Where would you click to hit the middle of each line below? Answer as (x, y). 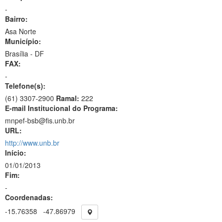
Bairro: (16, 19)
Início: (16, 153)
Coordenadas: (29, 197)
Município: (23, 41)
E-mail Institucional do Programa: (61, 108)
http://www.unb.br (32, 143)
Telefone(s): (25, 86)
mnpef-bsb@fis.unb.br (40, 120)
